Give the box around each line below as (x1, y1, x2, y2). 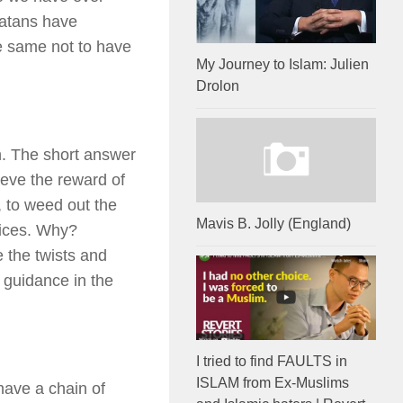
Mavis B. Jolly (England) (196, 216, 351, 232)
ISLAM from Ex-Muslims (196, 375, 349, 391)
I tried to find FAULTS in (196, 354, 347, 370)
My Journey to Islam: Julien (196, 56, 369, 72)
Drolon (196, 77, 239, 94)
